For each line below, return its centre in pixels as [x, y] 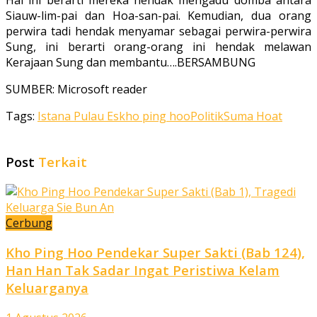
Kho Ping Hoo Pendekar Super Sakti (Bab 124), [155, 253]
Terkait [61, 161]
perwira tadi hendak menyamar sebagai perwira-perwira [158, 31]
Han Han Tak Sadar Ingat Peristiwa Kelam [143, 270]
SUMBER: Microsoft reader [76, 90]
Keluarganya [47, 288]
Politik [207, 116]
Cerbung [29, 223]
